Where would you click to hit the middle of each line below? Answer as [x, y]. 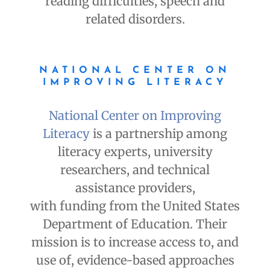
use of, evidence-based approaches [135, 260]
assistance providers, [135, 188]
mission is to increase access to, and [135, 242]
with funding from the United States [135, 206]
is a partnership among [159, 134]
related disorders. [135, 19]
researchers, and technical [135, 170]
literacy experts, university [135, 152]
